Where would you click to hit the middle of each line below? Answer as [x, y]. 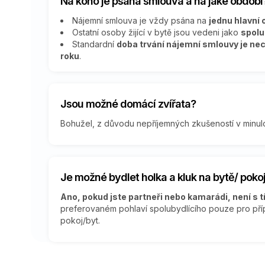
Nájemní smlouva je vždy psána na [140, 20]
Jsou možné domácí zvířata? [128, 104]
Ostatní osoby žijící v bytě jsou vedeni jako [156, 32]
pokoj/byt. [80, 220]
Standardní [94, 44]
